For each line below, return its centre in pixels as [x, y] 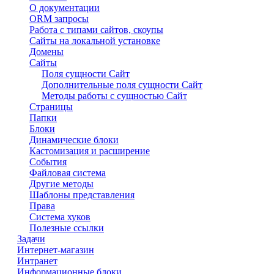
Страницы [51, 107]
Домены [46, 52]
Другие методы [61, 184]
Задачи [31, 239]
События [48, 162]
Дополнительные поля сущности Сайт [122, 85]
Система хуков [60, 217]
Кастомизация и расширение [90, 151]
